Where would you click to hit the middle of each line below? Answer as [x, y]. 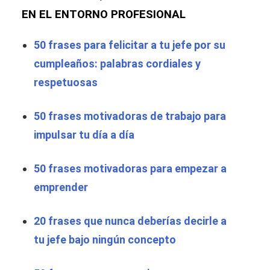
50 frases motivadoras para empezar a [130, 169]
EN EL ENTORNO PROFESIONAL [104, 15]
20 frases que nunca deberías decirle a [130, 221]
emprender [61, 187]
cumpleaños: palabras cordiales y [117, 64]
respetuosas [66, 83]
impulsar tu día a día [84, 135]
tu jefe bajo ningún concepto [105, 240]
